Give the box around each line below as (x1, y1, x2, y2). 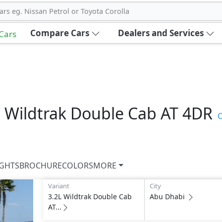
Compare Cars (30, 27, 89, 39)
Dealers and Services (117, 27, 204, 39)
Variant (48, 181, 69, 190)
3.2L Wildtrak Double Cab (48, 192, 132, 201)
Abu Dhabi (149, 192, 185, 201)
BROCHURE (19, 160, 62, 171)
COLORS (62, 160, 93, 171)
